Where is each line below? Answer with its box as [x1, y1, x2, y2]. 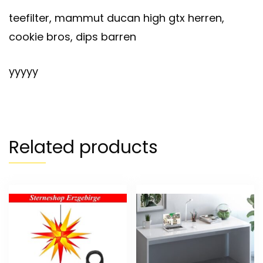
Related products [9, 135, 158, 160]
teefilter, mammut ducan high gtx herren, [9, 11, 224, 26]
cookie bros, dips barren [9, 29, 136, 45]
